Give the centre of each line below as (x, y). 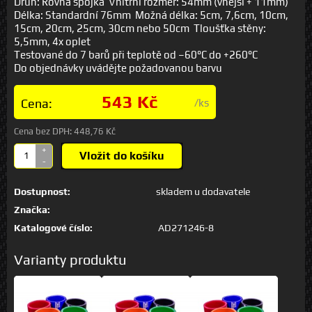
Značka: (32, 210)
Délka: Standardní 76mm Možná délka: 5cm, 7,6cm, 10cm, (151, 15)
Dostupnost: (42, 192)
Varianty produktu (70, 260)
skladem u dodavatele (203, 192)
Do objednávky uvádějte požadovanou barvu (118, 68)
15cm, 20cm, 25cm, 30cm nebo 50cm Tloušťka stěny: (140, 29)
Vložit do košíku (122, 156)
